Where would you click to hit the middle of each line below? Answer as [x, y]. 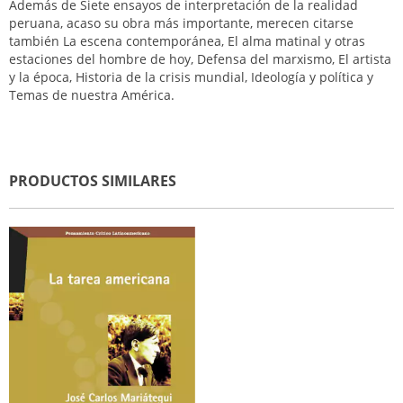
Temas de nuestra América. [94, 95]
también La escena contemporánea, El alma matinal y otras [187, 41]
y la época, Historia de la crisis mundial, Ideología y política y [191, 77]
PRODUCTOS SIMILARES [93, 181]
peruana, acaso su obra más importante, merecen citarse [181, 23]
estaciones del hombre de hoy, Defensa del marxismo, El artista [200, 59]
